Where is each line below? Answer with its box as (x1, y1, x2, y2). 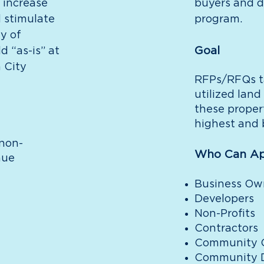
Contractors (194, 223, 258, 234)
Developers (194, 194, 257, 204)
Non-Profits (194, 209, 255, 219)
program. (194, 14, 242, 25)
